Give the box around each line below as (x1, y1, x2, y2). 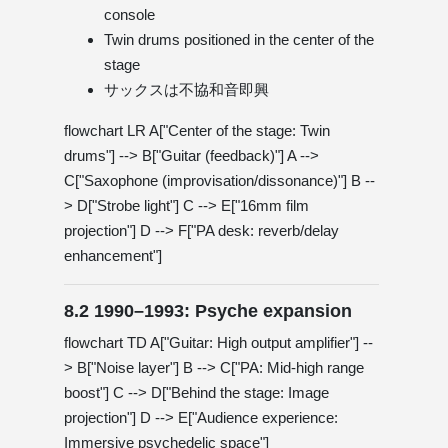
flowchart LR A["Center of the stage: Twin (64, 121, 330, 139)
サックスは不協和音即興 (104, 80, 269, 98)
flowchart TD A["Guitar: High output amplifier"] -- (64, 333, 373, 351)
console (104, 5, 155, 23)
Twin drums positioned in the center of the (104, 30, 374, 48)
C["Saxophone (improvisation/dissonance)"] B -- (64, 171, 375, 189)
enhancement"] (64, 246, 162, 264)
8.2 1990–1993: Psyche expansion (64, 300, 352, 321)
